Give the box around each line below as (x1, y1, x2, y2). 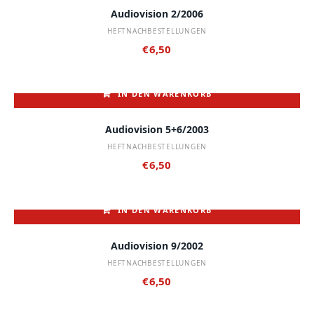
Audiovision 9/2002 (111, 238, 203, 252)
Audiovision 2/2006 (111, 6, 203, 20)
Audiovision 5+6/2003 (105, 123, 209, 137)
